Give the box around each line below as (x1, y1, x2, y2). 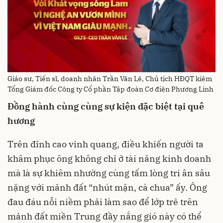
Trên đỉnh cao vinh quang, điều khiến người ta (7, 138, 204, 150)
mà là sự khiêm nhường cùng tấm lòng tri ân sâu (7, 167, 210, 179)
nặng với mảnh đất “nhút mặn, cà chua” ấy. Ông (7, 182, 207, 194)
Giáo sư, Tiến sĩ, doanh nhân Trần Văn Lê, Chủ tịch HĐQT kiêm (7, 74, 212, 84)
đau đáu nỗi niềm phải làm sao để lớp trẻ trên (7, 196, 198, 208)
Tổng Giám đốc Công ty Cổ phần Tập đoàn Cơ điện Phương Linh (7, 85, 214, 94)
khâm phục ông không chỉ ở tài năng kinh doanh (7, 153, 211, 165)
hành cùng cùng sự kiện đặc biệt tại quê (30, 101, 204, 112)
